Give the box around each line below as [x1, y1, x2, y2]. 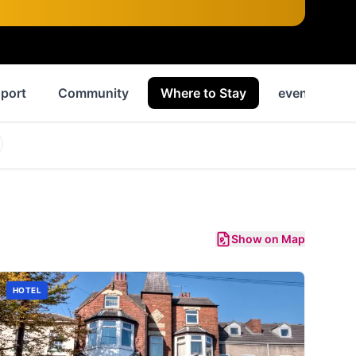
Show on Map [231, 232, 305, 246]
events [278, 85, 319, 101]
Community [58, 85, 129, 101]
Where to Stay [161, 85, 246, 101]
